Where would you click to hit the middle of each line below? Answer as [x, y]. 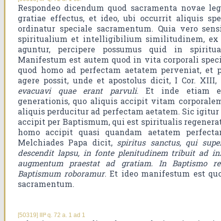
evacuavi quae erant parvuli [77, 91]
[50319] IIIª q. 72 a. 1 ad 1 [52, 215]
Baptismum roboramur [61, 174]
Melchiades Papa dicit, [68, 143]
